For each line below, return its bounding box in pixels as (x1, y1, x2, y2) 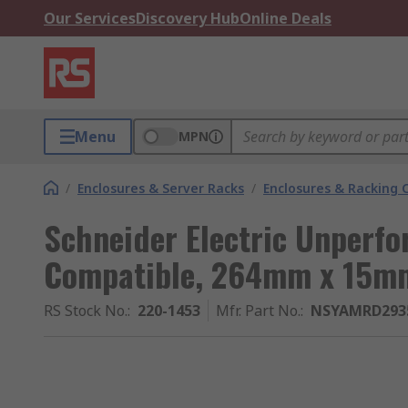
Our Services (44, 8, 136, 28)
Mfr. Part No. (216, 301, 301, 321)
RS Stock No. (44, 301, 127, 321)
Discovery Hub (136, 8, 240, 28)
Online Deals (240, 8, 331, 28)
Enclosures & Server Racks (77, 179, 244, 197)
